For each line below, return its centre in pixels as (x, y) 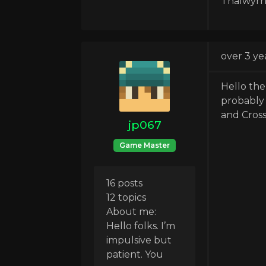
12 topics (126, 197)
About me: (131, 211)
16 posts (124, 183)
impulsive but (139, 240)
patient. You (135, 254)
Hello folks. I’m (141, 226)
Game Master (144, 145)
